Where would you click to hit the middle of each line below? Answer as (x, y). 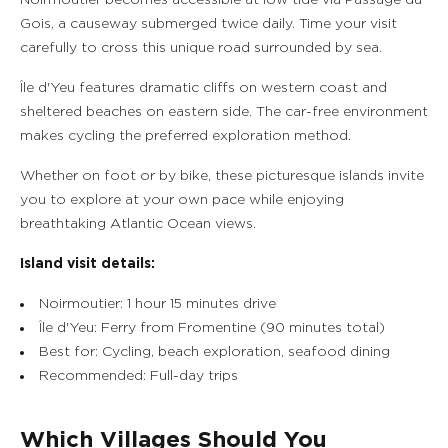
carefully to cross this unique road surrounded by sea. (201, 48)
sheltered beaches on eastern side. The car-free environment (224, 112)
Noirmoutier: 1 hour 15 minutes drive (157, 304)
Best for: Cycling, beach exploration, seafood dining (214, 352)
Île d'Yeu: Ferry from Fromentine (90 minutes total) (212, 328)
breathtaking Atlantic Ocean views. (138, 224)
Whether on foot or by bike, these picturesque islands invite (222, 176)
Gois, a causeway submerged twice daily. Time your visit (208, 24)
